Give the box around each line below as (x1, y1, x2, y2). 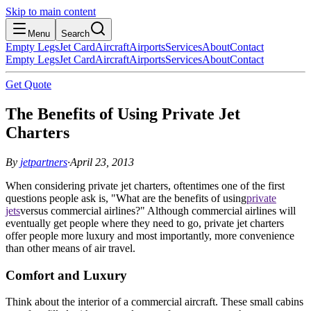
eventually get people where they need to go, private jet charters (6, 217, 284, 229)
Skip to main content (6, 6, 96, 17)
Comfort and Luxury (6, 267, 127, 283)
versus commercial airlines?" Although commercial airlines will (20, 204, 296, 217)
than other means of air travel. (6, 242, 135, 254)
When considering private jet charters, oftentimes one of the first (6, 179, 285, 192)
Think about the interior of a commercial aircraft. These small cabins (6, 296, 303, 308)
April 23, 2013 (70, 155, 134, 168)
